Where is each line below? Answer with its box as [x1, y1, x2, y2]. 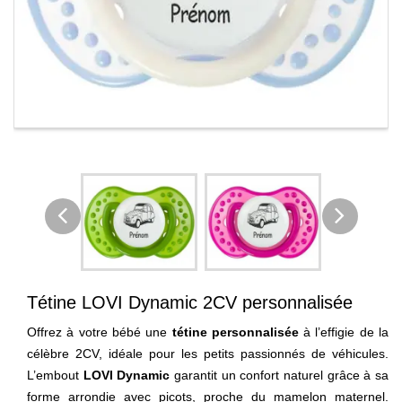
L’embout [27, 367, 83, 382]
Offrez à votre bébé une [27, 324, 172, 339]
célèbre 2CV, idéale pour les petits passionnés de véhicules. [27, 345, 389, 361]
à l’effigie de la [298, 324, 389, 339]
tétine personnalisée [171, 324, 299, 339]
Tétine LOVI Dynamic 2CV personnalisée [27, 292, 353, 312]
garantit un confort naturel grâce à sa [170, 367, 389, 382]
